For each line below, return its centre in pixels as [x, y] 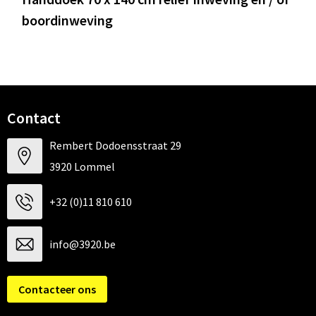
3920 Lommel [82, 167]
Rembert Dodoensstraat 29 [115, 146]
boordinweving [67, 20]
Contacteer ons [57, 290]
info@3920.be [82, 244]
